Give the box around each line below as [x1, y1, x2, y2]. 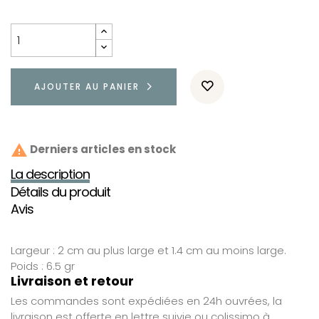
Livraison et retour [11, 271, 134, 290]
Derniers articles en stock [28, 141, 176, 157]
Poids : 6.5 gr [11, 258, 75, 273]
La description [11, 165, 90, 184]
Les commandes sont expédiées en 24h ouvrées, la [11, 293, 282, 308]
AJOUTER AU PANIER [34, 80, 140, 93]
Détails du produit [11, 182, 110, 201]
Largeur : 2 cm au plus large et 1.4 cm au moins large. [11, 242, 289, 258]
